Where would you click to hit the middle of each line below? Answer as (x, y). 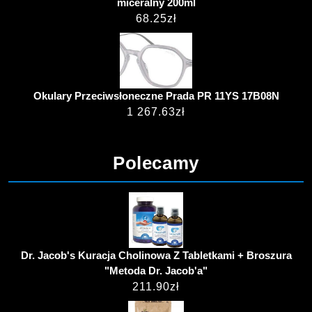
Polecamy (156, 163)
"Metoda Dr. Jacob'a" (156, 270)
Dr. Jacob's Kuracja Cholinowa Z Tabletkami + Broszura (156, 255)
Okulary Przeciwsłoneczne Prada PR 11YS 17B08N (156, 95)
